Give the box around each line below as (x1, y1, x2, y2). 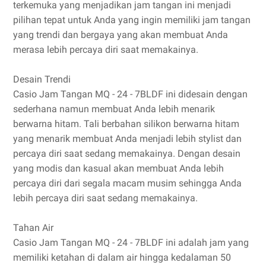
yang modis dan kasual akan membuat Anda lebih (13, 163, 224, 174)
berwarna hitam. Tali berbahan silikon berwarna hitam (13, 118, 239, 129)
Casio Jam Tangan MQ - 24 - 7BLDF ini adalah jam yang (13, 237, 249, 248)
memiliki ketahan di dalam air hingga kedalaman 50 (13, 252, 231, 263)
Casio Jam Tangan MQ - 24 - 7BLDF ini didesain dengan (13, 88, 248, 100)
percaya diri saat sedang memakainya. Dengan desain (13, 148, 240, 159)
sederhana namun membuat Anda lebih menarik (13, 103, 215, 115)
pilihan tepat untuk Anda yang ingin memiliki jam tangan (13, 14, 251, 26)
